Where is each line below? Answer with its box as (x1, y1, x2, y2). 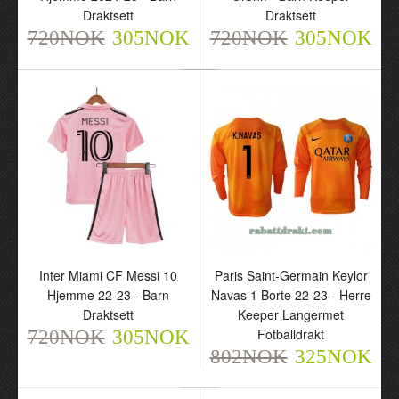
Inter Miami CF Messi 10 (39, 266, 177, 284)
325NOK (294, 346, 372, 368)
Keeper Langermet (238, 305, 344, 323)
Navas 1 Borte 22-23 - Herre (210, 286, 371, 304)
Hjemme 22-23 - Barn (47, 286, 169, 304)
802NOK (209, 346, 288, 368)
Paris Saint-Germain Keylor (214, 266, 368, 284)
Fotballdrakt (257, 325, 324, 343)
